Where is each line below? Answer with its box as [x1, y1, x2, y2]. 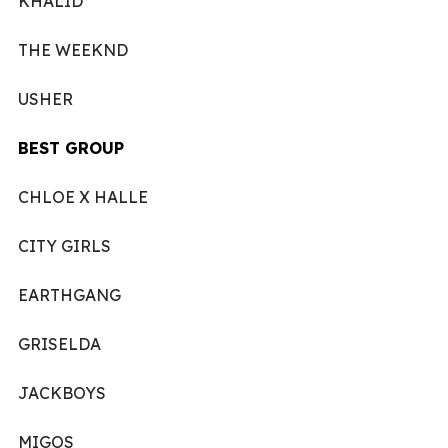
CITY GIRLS [18, 235, 111, 256]
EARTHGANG [18, 284, 121, 305]
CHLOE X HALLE [18, 186, 148, 207]
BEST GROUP [18, 137, 124, 158]
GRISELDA [18, 333, 101, 354]
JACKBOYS [18, 382, 106, 403]
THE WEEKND [18, 39, 128, 60]
